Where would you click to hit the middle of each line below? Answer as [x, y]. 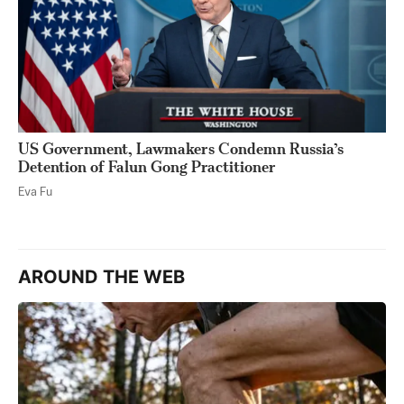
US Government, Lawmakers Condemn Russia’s [181, 149]
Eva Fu [35, 193]
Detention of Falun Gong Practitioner [147, 167]
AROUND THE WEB [101, 277]
